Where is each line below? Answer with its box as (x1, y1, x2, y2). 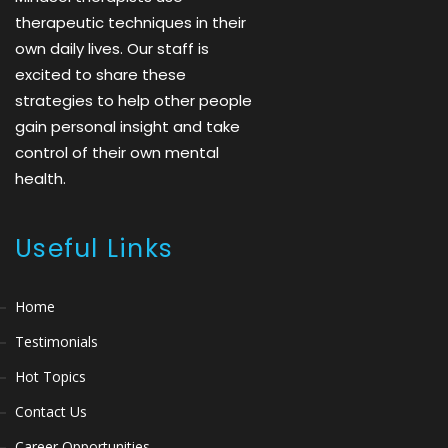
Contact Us (15, 401, 87, 421)
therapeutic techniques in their (15, 11, 246, 33)
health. (15, 167, 66, 189)
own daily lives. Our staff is (15, 37, 209, 59)
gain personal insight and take (15, 115, 240, 137)
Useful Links (15, 230, 173, 266)
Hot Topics (15, 366, 86, 386)
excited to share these (15, 63, 186, 85)
